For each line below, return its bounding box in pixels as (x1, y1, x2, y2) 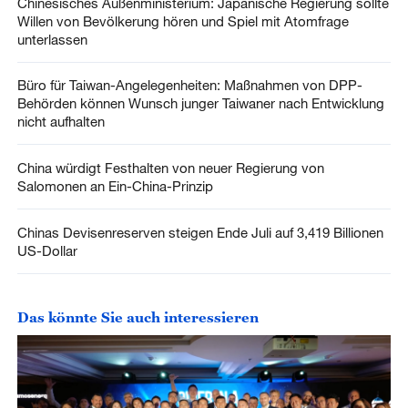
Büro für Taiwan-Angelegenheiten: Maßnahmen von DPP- (16, 76, 362, 94)
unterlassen (16, 30, 87, 47)
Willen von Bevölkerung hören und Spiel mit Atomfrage (16, 12, 349, 29)
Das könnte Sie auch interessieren (16, 309, 259, 326)
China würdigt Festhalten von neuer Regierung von (16, 159, 324, 177)
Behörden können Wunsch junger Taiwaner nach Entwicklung (16, 95, 384, 112)
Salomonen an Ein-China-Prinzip (16, 178, 213, 195)
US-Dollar (16, 242, 77, 260)
